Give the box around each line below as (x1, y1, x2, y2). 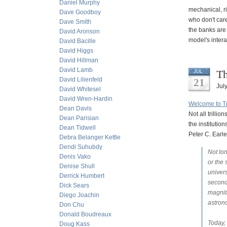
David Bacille (59, 37, 96, 45)
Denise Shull (59, 163, 95, 170)
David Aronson (59, 28, 100, 35)
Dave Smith (59, 18, 91, 25)
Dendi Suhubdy (59, 143, 102, 150)
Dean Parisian (59, 115, 99, 122)
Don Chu (59, 201, 84, 208)
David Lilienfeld (59, 76, 102, 83)
